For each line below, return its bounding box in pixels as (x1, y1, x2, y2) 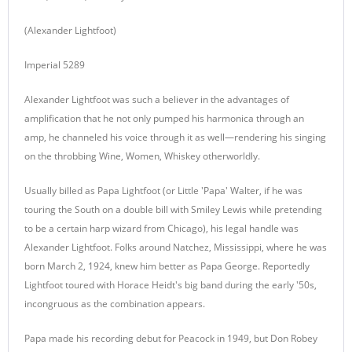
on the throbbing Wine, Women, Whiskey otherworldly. (24, 149, 260, 163)
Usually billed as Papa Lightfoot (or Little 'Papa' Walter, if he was (24, 184, 302, 197)
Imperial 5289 (24, 58, 85, 71)
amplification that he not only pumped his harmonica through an (24, 112, 304, 125)
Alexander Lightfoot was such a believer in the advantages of (24, 93, 289, 106)
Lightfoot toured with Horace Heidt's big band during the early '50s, (24, 278, 317, 291)
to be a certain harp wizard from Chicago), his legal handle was (24, 222, 299, 235)
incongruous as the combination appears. (24, 297, 205, 310)
